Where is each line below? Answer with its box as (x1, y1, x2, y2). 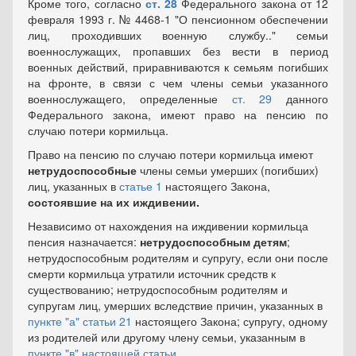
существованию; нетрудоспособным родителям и (28, 281, 288, 297)
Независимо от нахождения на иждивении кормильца (28, 218, 308, 234)
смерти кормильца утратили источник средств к (28, 265, 276, 281)
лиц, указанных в (28, 178, 119, 194)
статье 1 (119, 178, 162, 194)
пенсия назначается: (28, 234, 140, 250)
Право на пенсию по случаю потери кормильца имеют (28, 146, 313, 162)
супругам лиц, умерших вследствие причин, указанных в (28, 297, 323, 313)
